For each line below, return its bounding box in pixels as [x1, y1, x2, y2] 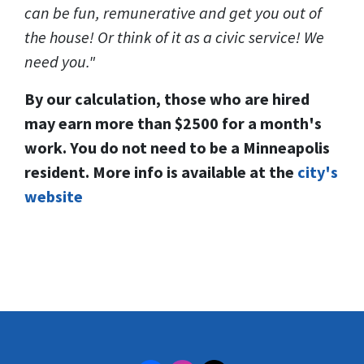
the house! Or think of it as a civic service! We [24, 27, 324, 47]
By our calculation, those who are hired [24, 89, 310, 109]
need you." [24, 51, 105, 71]
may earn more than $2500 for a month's [24, 113, 322, 133]
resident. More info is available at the [24, 162, 297, 182]
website [24, 186, 83, 206]
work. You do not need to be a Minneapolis [24, 137, 330, 158]
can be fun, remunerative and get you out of [24, 2, 322, 23]
